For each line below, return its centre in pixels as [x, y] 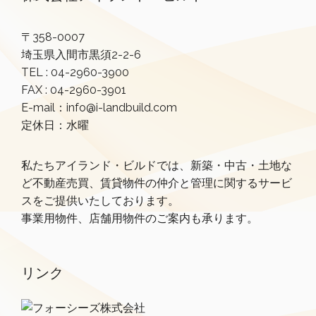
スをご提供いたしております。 [100, 201]
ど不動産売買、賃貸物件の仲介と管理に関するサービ [157, 183]
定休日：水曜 [55, 126]
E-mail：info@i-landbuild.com [99, 108]
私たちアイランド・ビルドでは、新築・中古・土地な [157, 166]
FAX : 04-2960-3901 [74, 90]
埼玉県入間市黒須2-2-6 [81, 55]
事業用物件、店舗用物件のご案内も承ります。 [140, 219]
